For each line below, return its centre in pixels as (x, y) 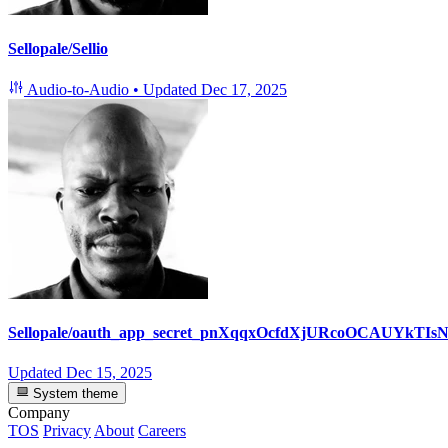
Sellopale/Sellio (58, 48)
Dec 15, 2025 (109, 372)
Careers (162, 430)
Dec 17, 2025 (244, 90)
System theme (74, 393)
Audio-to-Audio (78, 90)
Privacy (67, 430)
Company (39, 412)
